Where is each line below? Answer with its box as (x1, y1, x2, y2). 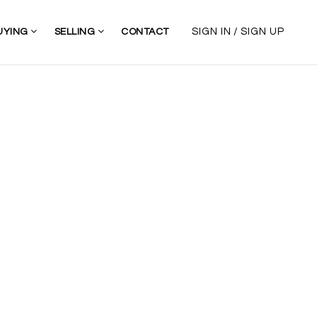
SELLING (54, 27, 98, 37)
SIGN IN (191, 26, 231, 38)
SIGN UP (241, 26, 285, 38)
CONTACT (121, 27, 169, 37)
